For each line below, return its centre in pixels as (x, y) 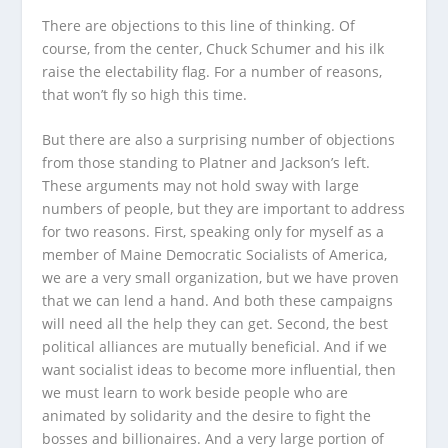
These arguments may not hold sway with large (201, 186)
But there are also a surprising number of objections (219, 140)
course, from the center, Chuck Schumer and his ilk (213, 48)
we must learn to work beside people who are (195, 393)
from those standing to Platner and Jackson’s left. (206, 163)
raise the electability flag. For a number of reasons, (212, 71)
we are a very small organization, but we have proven (221, 278)
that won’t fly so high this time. (147, 94)
